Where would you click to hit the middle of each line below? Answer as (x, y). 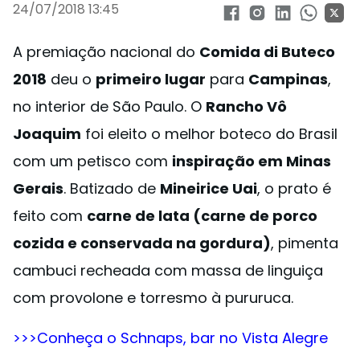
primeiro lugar (151, 79)
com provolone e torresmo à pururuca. (153, 298)
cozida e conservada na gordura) (142, 243)
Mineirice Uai (209, 188)
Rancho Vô (246, 106)
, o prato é (294, 188)
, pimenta (305, 243)
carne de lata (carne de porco (202, 216)
